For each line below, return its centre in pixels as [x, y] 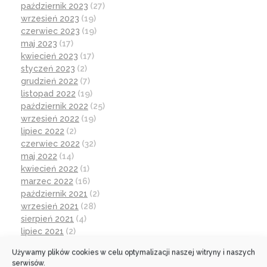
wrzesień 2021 [50, 207]
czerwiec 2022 [50, 144]
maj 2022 [39, 156]
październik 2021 [54, 194]
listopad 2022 [48, 94]
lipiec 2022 [43, 131]
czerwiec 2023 [50, 31]
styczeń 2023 [48, 69]
